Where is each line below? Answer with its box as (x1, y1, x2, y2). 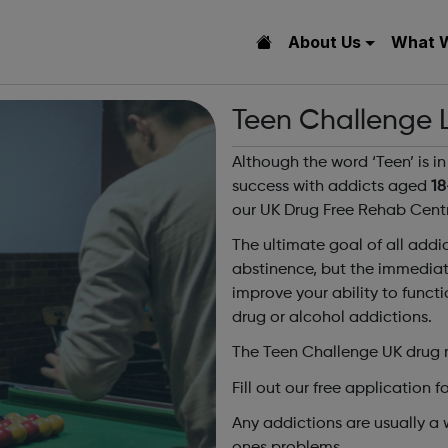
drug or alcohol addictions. (232, 310, 432, 327)
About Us (287, 32, 361, 52)
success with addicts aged (232, 179, 431, 195)
